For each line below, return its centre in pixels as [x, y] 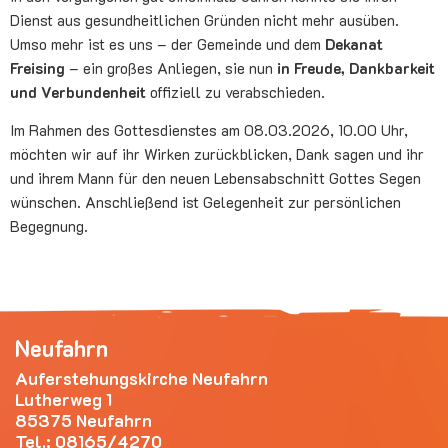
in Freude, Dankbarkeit [356, 68]
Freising [37, 68]
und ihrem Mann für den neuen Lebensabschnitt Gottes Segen [215, 177]
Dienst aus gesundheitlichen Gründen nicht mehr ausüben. [204, 20]
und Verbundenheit [78, 92]
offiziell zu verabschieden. [235, 92]
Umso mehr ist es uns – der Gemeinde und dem [167, 44]
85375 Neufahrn [83, 419]
